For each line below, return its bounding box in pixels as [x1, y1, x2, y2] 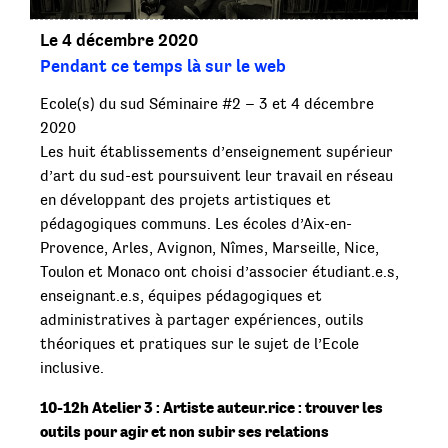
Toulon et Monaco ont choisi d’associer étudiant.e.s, [40, 263, 399, 282]
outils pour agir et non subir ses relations [40, 422, 329, 442]
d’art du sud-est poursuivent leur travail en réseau [40, 167, 393, 186]
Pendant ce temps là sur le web [40, 56, 286, 77]
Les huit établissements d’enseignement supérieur [40, 143, 393, 162]
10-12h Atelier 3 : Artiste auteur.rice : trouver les [40, 398, 383, 418]
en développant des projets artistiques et [40, 191, 331, 210]
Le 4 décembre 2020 [40, 30, 198, 51]
